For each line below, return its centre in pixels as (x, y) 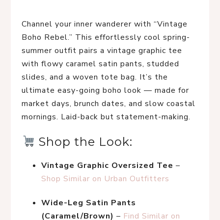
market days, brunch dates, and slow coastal (109, 104)
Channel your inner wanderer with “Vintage (105, 24)
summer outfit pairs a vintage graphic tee (102, 51)
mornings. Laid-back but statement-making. (106, 117)
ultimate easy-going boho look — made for (105, 90)
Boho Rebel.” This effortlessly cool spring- (106, 37)
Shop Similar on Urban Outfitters (105, 179)
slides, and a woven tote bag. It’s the (95, 77)
